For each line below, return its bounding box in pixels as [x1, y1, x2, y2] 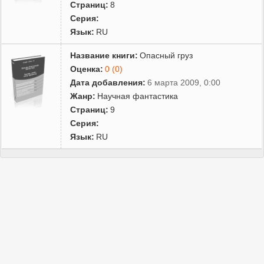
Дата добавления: [70, 77, 146, 87]
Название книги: [70, 50, 138, 60]
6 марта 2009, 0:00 [147, 77, 221, 87]
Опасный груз [140, 50, 193, 60]
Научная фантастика [97, 91, 179, 101]
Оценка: [70, 64, 104, 74]
